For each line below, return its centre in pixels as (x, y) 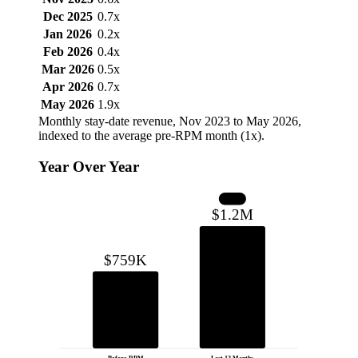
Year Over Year (89, 167)
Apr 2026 (68, 87)
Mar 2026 (68, 70)
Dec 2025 (68, 17)
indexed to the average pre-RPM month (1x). (151, 136)
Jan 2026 (68, 34)
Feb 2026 (68, 52)
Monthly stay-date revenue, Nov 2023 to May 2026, (170, 121)
